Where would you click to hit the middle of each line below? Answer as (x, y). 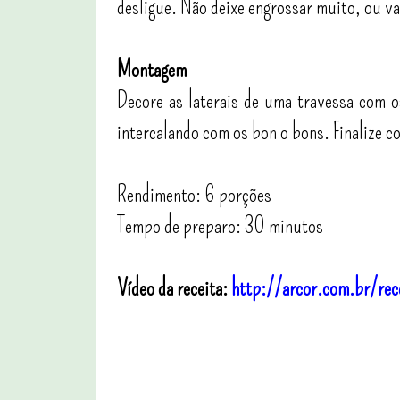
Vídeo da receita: (174, 288)
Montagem (152, 70)
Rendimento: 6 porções (194, 195)
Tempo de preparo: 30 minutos (220, 226)
